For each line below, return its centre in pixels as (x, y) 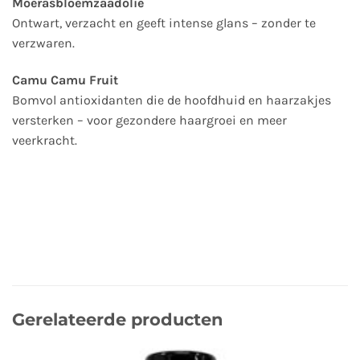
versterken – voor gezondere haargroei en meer (149, 121)
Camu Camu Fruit (65, 80)
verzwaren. (43, 43)
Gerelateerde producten (118, 319)
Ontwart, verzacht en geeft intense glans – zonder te (164, 23)
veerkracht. (45, 141)
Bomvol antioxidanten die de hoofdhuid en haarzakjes (172, 100)
